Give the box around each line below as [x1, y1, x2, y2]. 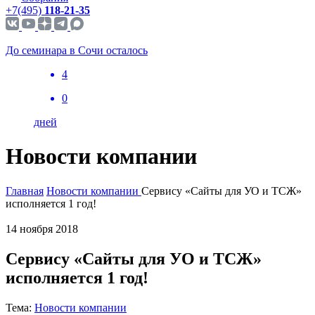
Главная [6, 184, 44, 197]
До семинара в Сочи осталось [6, 44, 148, 56]
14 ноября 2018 [6, 222, 78, 235]
